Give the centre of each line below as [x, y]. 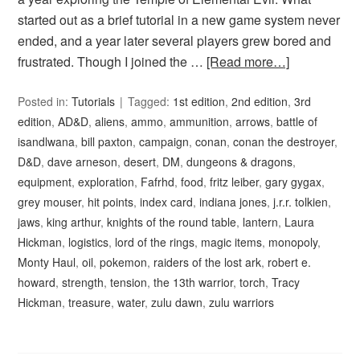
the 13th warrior [194, 282]
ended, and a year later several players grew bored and [175, 41]
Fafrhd [158, 182]
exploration [106, 182]
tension [129, 282]
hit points [111, 202]
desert [140, 162]
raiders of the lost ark [208, 262]
